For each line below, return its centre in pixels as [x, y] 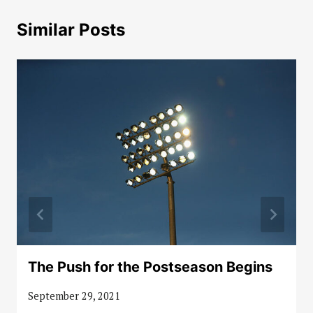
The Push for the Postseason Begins [150, 267]
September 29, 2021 [74, 296]
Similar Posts [71, 29]
